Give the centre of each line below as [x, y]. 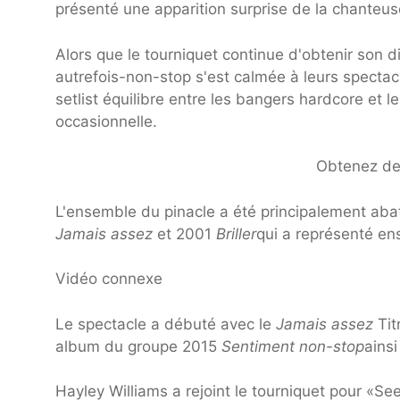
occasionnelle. [106, 121]
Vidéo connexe [109, 279]
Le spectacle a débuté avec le [166, 324]
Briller [236, 233]
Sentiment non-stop [293, 346]
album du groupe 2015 [138, 346]
